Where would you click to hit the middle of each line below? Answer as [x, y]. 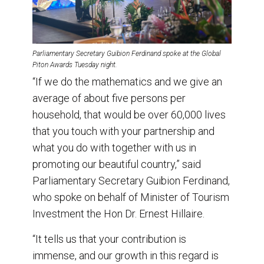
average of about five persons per [109, 98]
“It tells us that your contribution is [109, 239]
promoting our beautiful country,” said [117, 164]
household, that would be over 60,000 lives [129, 114]
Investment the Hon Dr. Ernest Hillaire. [118, 213]
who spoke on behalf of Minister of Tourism [131, 197]
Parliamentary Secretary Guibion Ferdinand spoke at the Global [127, 53]
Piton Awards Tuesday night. [75, 65]
